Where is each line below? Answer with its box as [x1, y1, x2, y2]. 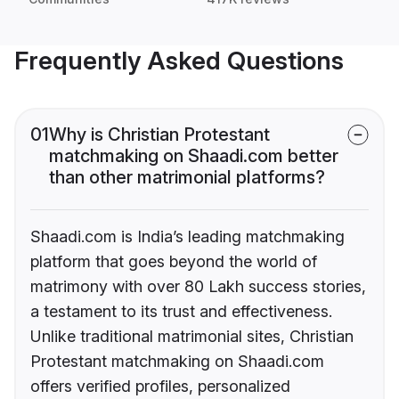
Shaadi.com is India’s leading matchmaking [30, 227, 345, 247]
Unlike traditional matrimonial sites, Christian [30, 327, 354, 346]
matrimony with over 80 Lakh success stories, [30, 277, 366, 297]
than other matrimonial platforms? [49, 167, 325, 189]
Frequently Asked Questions [14, 45, 344, 77]
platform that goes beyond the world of [30, 252, 317, 272]
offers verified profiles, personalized [30, 377, 290, 396]
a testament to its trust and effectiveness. [30, 302, 332, 322]
